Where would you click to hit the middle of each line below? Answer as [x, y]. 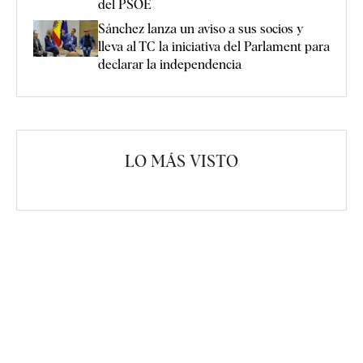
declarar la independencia [170, 65]
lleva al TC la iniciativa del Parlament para [214, 47]
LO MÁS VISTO [181, 162]
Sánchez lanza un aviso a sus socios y [201, 29]
